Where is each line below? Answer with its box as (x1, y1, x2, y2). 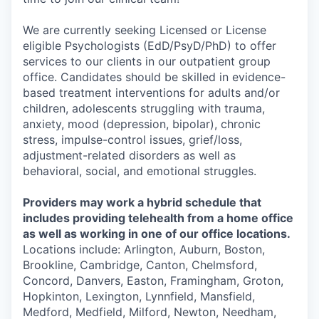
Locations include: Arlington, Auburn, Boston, (23, 242, 265, 256)
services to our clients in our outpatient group (23, 54, 271, 68)
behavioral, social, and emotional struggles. (23, 164, 256, 178)
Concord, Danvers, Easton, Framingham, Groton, (23, 273, 283, 288)
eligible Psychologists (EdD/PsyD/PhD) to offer (23, 38, 276, 53)
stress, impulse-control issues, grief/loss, (23, 132, 242, 147)
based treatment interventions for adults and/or (23, 85, 280, 100)
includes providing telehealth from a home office (23, 211, 293, 225)
